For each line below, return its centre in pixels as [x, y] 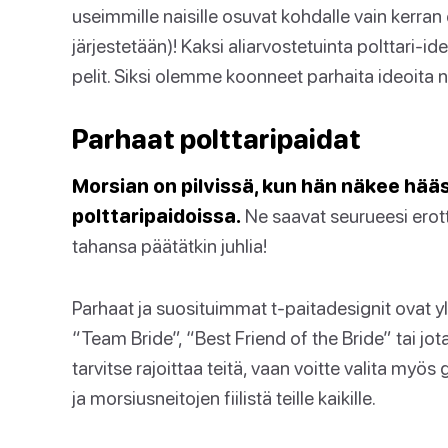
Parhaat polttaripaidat [216, 139]
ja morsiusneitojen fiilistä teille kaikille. [224, 397]
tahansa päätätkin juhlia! [169, 245]
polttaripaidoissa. [156, 215]
